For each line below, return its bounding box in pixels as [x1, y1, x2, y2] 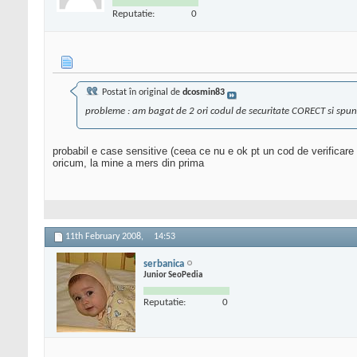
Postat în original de [100, 88, 182, 98]
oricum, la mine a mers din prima [53, 157, 204, 170]
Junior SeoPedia [143, 270, 202, 280]
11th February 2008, [65, 232, 146, 242]
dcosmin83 [182, 88, 225, 98]
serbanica [143, 258, 184, 269]
